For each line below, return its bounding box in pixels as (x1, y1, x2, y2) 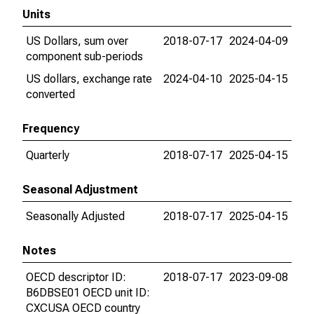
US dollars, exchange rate (26, 72, 152, 86)
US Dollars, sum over (26, 34, 128, 48)
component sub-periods (26, 50, 143, 63)
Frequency (22, 122, 79, 135)
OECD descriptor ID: (26, 271, 126, 284)
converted (26, 88, 75, 101)
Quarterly (26, 149, 69, 162)
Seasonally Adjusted (26, 210, 125, 223)
